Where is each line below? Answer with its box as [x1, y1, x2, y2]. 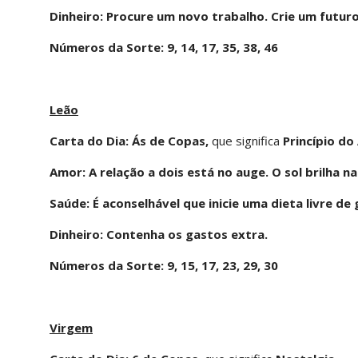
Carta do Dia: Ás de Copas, [50, 132, 212, 149]
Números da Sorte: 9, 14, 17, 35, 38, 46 [50, 38, 278, 55]
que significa [212, 132, 280, 149]
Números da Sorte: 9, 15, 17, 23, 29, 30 [50, 257, 278, 273]
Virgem [50, 319, 93, 336]
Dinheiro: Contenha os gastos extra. [50, 225, 268, 242]
